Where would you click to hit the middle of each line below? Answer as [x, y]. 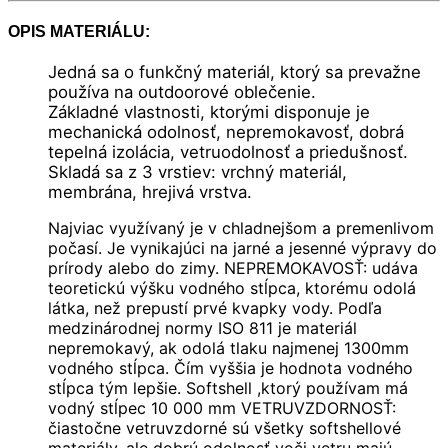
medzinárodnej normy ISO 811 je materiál [202, 328]
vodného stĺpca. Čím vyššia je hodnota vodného [230, 368]
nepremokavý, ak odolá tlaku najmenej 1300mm [228, 348]
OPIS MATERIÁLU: [79, 31]
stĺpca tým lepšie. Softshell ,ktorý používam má [228, 388]
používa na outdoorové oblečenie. [182, 92]
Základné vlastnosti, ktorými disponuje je [209, 112]
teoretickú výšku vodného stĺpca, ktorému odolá [232, 288]
